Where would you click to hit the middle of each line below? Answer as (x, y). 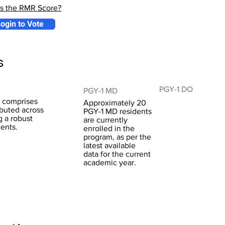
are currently (105, 120)
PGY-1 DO (176, 89)
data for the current (117, 154)
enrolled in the (109, 128)
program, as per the (117, 137)
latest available (109, 145)
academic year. (110, 162)
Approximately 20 (115, 103)
